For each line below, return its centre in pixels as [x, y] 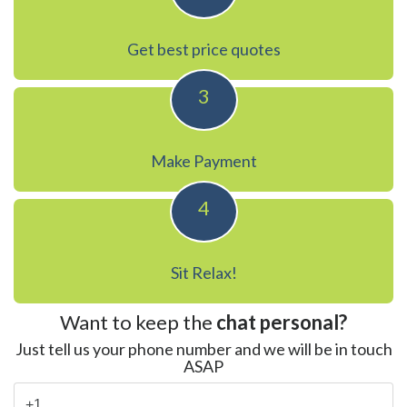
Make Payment [203, 160]
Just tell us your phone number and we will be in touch [203, 348]
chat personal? [282, 322]
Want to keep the [138, 322]
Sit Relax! [203, 272]
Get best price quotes [203, 49]
